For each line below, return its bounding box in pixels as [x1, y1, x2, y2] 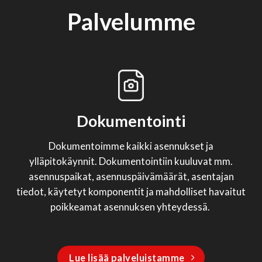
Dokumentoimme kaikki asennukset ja [49, 140, 213, 153]
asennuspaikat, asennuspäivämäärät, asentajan [28, 170, 234, 183]
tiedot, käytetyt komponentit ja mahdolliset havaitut [16, 185, 246, 198]
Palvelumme [67, 7, 195, 36]
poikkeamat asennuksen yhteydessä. [50, 201, 212, 213]
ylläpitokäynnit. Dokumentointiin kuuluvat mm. [29, 155, 233, 168]
